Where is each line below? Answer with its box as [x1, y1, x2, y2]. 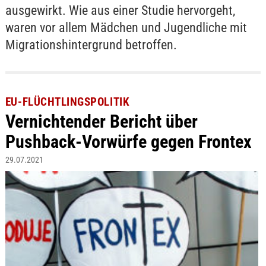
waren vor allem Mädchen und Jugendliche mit [5, 20, 247, 35]
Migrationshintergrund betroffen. [5, 37, 177, 52]
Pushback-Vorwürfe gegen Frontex [5, 131, 252, 153]
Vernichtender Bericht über [5, 111, 198, 132]
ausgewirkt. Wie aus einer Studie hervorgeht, [5, 2, 235, 18]
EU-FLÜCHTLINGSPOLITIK [5, 95, 130, 109]
